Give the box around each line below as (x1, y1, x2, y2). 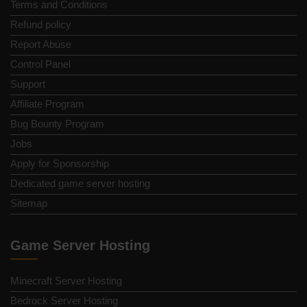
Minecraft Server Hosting (10, 275, 122, 287)
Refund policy (10, 19, 71, 31)
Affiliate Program (10, 98, 84, 110)
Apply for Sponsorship (10, 158, 109, 170)
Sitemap (10, 197, 47, 210)
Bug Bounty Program (10, 118, 104, 130)
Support (10, 78, 45, 90)
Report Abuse (10, 38, 71, 51)
